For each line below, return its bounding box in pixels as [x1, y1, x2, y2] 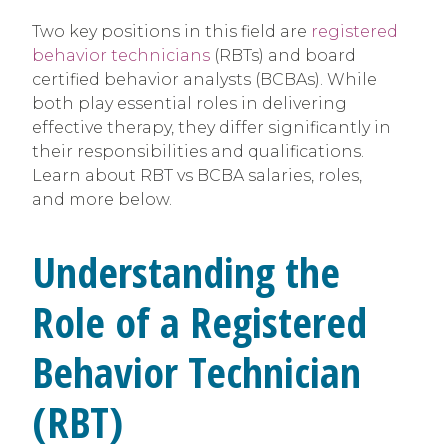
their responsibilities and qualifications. [32, 141, 364, 161]
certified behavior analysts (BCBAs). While [32, 69, 377, 89]
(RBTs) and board [210, 45, 356, 65]
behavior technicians [32, 45, 210, 65]
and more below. [32, 189, 172, 209]
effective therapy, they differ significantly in [32, 117, 391, 137]
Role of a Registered [32, 292, 367, 350]
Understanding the [32, 242, 340, 300]
